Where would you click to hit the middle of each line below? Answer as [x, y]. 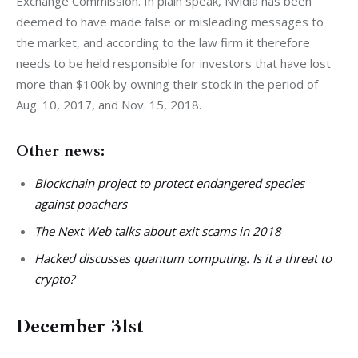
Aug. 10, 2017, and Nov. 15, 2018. [109, 104]
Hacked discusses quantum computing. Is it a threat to [183, 259]
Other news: [60, 150]
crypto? [54, 279]
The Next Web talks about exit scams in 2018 [157, 231]
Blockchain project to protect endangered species [169, 183]
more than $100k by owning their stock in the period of [169, 84]
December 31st [80, 326]
